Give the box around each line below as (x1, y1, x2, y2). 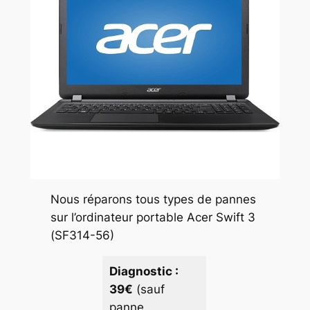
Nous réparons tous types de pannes (50, 192, 256, 207)
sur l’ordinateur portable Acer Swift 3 (50, 210, 255, 225)
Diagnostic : (109, 264, 179, 279)
